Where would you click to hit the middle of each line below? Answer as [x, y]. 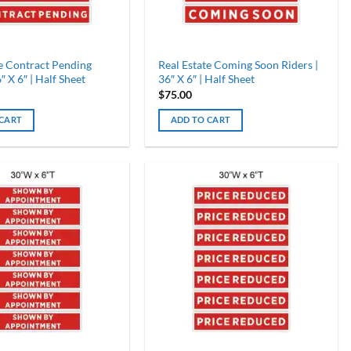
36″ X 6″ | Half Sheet [206, 79]
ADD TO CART [201, 119]
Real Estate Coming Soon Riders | [238, 65]
